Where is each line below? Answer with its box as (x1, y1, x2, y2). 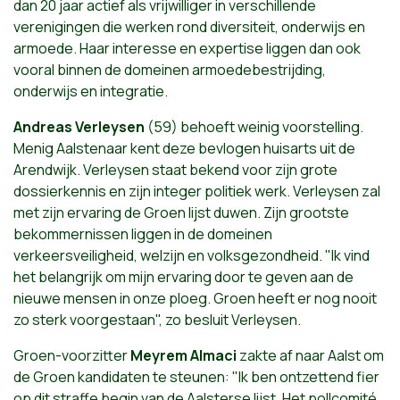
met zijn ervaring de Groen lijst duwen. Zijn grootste (13, 203, 349, 222)
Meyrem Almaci (130, 346, 237, 365)
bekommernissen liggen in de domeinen (13, 224, 272, 244)
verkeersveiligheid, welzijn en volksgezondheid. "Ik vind (13, 246, 370, 265)
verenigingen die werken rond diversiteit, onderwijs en (13, 17, 365, 37)
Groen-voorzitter (13, 346, 130, 365)
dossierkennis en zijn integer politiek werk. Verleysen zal (13, 181, 380, 201)
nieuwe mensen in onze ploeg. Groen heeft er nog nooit (13, 288, 377, 308)
